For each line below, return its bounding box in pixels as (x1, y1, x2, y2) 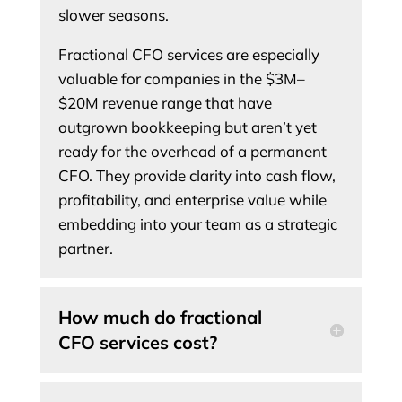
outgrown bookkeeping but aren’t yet (57, 118, 317, 137)
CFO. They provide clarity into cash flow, (57, 166, 336, 186)
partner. (57, 239, 113, 258)
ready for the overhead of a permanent (57, 142, 327, 162)
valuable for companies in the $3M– (57, 69, 305, 89)
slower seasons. (57, 5, 169, 25)
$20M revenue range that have (57, 93, 272, 113)
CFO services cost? (57, 331, 217, 354)
